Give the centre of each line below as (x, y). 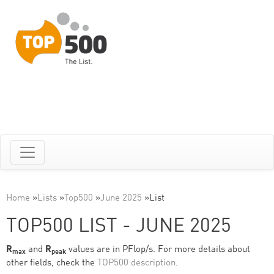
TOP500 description (136, 263)
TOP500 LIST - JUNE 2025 (119, 227)
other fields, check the (52, 263)
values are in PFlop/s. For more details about (158, 250)
